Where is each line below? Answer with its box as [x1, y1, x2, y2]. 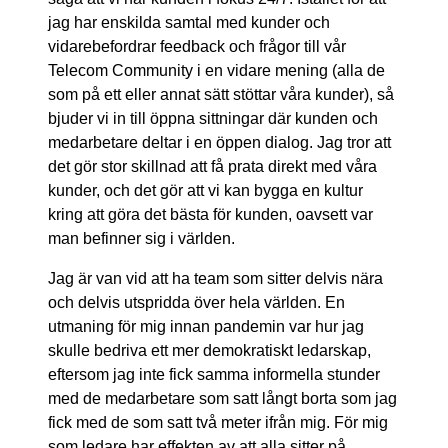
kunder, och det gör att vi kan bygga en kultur [48, 182, 363, 200]
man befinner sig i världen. [48, 230, 239, 248]
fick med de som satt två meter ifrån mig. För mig [48, 414, 388, 432]
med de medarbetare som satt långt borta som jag [48, 390, 397, 408]
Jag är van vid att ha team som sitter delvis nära [48, 270, 383, 288]
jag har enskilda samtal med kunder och [48, 14, 330, 32]
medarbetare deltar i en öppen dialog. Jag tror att [48, 134, 391, 152]
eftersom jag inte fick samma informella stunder [48, 366, 380, 384]
